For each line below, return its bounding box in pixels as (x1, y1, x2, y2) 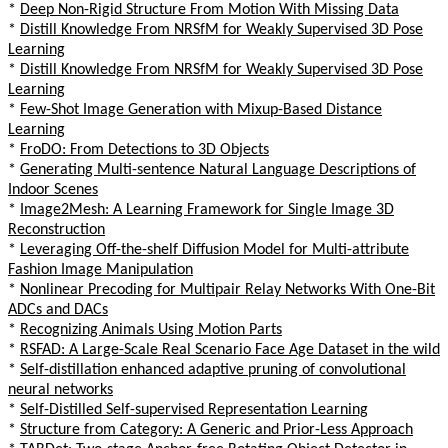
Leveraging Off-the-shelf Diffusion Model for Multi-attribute (20, 241, 409, 258)
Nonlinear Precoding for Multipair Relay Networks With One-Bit (20, 281, 435, 298)
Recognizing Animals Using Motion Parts (20, 321, 282, 338)
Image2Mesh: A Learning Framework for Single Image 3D (20, 201, 394, 218)
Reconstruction (8, 221, 105, 238)
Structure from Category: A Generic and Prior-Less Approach (20, 421, 413, 438)
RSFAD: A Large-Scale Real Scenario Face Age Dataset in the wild (20, 341, 440, 358)
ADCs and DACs (8, 301, 108, 318)
